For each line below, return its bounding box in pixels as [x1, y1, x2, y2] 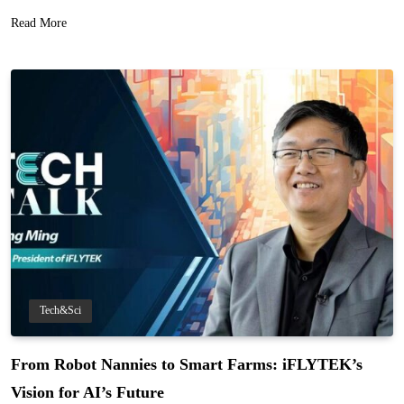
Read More [11, 15, 67, 30]
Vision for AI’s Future [11, 383, 164, 402]
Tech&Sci [40, 305, 81, 317]
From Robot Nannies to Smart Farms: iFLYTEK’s [11, 355, 363, 374]
